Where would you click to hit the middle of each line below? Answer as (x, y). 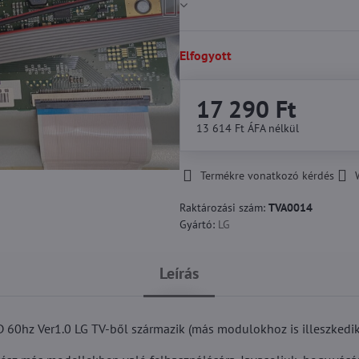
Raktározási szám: (224, 208)
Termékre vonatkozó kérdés (267, 175)
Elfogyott (205, 55)
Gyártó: (198, 224)
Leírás (179, 273)
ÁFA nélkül (273, 128)
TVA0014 (290, 208)
